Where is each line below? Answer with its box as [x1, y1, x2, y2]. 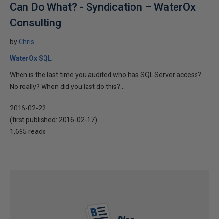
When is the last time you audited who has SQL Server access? [10, 71, 201, 79]
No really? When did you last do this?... [10, 83, 125, 90]
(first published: [10, 116, 59, 124]
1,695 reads [10, 128, 46, 135]
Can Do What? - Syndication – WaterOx [10, 1, 196, 13]
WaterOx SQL [10, 54, 52, 62]
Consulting [10, 17, 61, 29]
